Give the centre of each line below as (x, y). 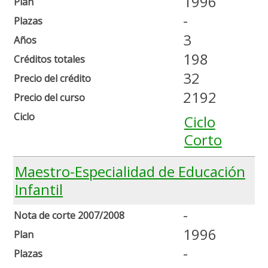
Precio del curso (49, 98)
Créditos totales (49, 60)
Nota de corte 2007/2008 (69, 216)
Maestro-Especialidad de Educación (130, 172)
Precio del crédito (52, 79)
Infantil (39, 190)
